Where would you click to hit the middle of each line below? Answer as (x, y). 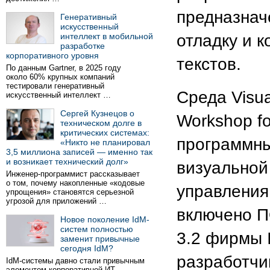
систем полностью (97, 229)
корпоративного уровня (52, 55)
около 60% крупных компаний (60, 77)
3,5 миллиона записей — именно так (79, 152)
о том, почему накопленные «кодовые (75, 183)
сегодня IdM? (87, 248)
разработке (83, 46)
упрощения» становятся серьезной (70, 192)
